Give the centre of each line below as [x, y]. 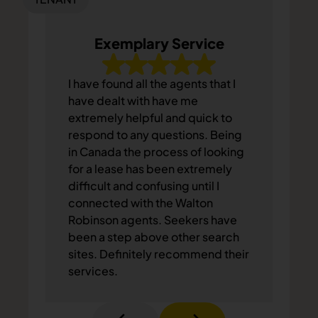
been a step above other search [154, 236]
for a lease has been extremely [150, 168]
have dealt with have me [133, 100]
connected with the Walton [141, 202]
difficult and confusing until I [144, 185]
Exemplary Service [159, 43]
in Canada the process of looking [156, 151]
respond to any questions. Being [155, 134]
